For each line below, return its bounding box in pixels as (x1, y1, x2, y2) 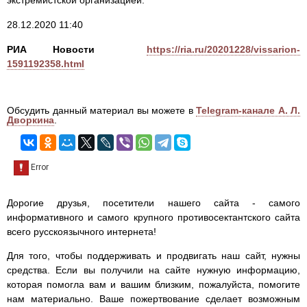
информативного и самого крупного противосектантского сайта (7, 212, 300, 223)
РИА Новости (7, 44, 95, 56)
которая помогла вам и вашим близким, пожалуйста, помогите (7, 279, 300, 291)
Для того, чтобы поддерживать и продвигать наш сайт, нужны (7, 250, 300, 262)
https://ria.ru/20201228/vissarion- (147, 44, 300, 56)
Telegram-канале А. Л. (196, 105, 300, 116)
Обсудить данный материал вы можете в (7, 105, 196, 116)
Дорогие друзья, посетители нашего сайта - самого (7, 197, 300, 209)
